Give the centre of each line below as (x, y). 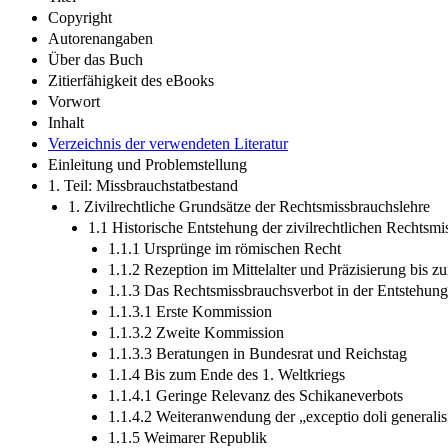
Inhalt (66, 122)
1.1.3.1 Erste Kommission (190, 311)
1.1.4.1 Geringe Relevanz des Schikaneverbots (255, 395)
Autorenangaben (100, 38)
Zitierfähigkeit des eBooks (131, 80)
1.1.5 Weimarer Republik (187, 437)
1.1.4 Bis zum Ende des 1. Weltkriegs (226, 374)
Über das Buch (95, 59)
